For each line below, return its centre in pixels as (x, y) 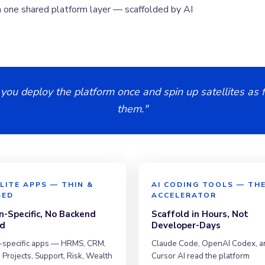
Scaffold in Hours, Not (200, 214)
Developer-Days (186, 225)
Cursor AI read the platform (201, 256)
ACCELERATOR (184, 195)
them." (132, 109)
